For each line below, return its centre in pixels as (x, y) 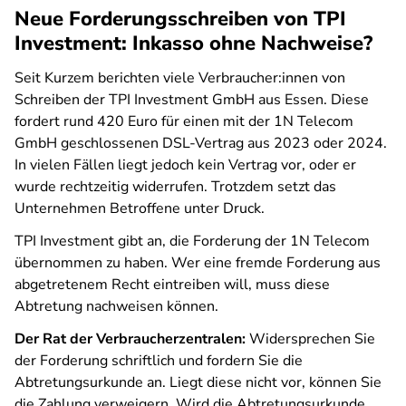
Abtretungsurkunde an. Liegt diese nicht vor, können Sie (198, 382)
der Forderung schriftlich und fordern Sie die (159, 361)
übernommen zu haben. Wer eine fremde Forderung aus (198, 263)
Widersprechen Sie (310, 339)
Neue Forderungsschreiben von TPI (180, 19)
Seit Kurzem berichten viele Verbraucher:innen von (180, 78)
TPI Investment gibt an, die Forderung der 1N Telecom (192, 241)
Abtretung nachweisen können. (116, 306)
